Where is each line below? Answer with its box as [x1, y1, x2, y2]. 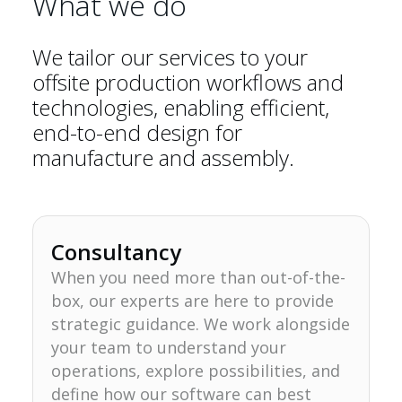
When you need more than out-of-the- [50, 266, 345, 288]
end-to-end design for [31, 117, 242, 147]
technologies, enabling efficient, [31, 92, 329, 122]
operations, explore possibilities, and [50, 359, 340, 381]
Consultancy [50, 236, 181, 267]
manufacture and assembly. [31, 142, 294, 172]
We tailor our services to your [31, 41, 308, 72]
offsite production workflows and [31, 66, 344, 97]
